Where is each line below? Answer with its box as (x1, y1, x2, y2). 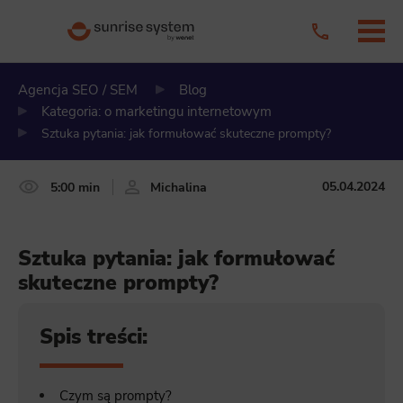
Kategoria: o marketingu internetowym (41, 103, 272, 121)
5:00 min (50, 177, 100, 196)
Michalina (150, 177, 207, 196)
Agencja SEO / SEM (18, 81, 138, 99)
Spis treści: (40, 323, 148, 352)
